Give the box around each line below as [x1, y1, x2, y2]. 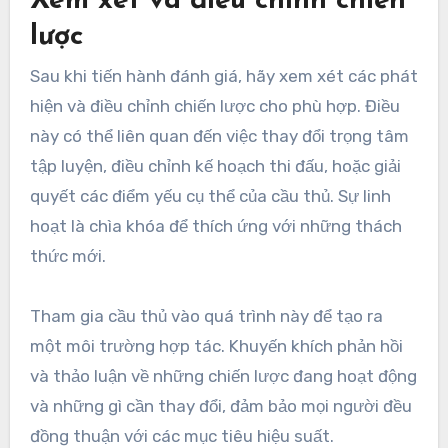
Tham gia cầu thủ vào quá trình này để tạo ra [29, 306, 383, 327]
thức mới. [29, 246, 106, 267]
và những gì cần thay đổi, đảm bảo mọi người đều [29, 396, 412, 417]
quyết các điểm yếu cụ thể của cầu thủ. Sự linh [29, 186, 391, 207]
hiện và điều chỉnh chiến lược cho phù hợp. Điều [29, 96, 400, 117]
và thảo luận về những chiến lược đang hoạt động [29, 366, 417, 387]
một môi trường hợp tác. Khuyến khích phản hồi [29, 336, 403, 357]
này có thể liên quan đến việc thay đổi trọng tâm [29, 126, 409, 147]
